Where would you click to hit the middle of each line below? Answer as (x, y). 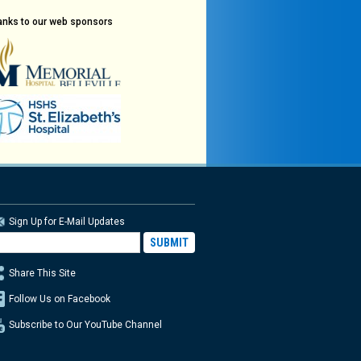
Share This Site (42, 273)
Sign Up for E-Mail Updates (66, 222)
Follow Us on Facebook (59, 299)
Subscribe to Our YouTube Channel (85, 325)
